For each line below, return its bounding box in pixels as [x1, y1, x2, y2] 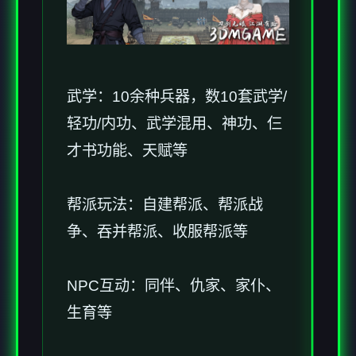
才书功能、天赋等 [67, 142, 188, 160]
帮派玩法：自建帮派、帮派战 [67, 196, 263, 214]
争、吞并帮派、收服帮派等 [67, 223, 248, 241]
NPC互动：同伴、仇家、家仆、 [67, 277, 281, 295]
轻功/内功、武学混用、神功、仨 [67, 115, 282, 133]
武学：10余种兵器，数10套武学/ [67, 88, 287, 106]
